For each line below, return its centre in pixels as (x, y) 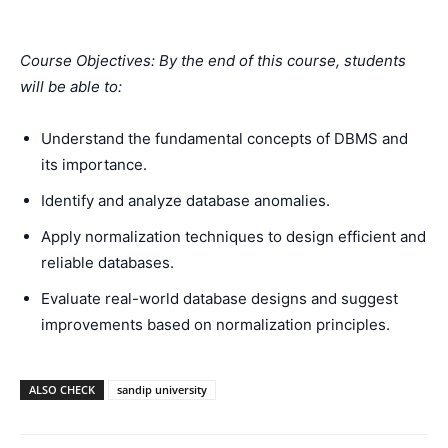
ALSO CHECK (62, 389)
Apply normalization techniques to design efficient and (233, 236)
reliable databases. (107, 262)
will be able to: (71, 86)
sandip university (162, 389)
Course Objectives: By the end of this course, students (213, 60)
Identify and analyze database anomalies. (185, 200)
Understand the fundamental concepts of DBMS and (224, 138)
